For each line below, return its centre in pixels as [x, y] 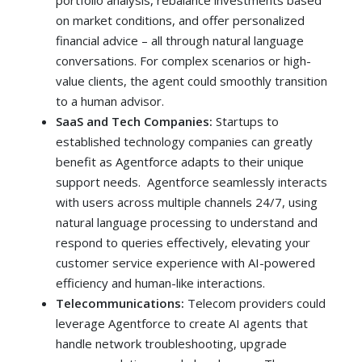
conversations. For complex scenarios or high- [184, 61]
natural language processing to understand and [187, 223]
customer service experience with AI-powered [186, 263]
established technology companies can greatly [185, 142]
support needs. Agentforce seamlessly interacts [192, 182]
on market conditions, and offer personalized [181, 21]
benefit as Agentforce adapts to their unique [180, 162]
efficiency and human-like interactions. [162, 283]
